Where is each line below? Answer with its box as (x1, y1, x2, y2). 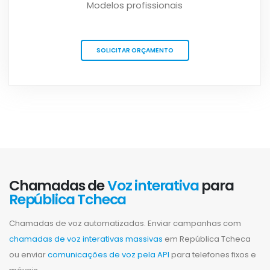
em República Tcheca (163, 233, 251, 245)
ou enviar (9, 249, 46, 261)
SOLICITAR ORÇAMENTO (96, 46, 174, 55)
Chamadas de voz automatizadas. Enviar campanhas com (9, 218, 241, 230)
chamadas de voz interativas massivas (9, 233, 163, 245)
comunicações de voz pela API (46, 249, 169, 261)
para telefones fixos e (169, 249, 256, 261)
